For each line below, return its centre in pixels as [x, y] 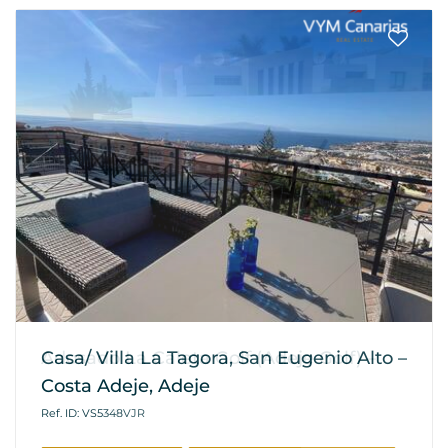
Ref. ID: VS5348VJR [93, 413]
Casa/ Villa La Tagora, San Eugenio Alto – [224, 358]
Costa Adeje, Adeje [125, 386]
